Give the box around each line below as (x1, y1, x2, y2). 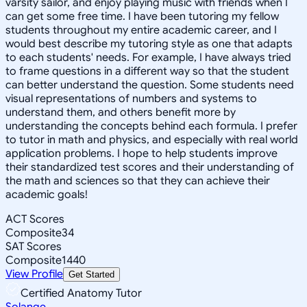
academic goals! (5, 187, 88, 201)
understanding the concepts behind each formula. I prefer (5, 119, 297, 133)
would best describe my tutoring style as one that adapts (5, 36, 293, 51)
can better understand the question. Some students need (5, 77, 294, 92)
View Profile (5, 267, 63, 281)
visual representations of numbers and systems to (5, 91, 257, 106)
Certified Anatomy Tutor (21, 286, 142, 300)
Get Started (69, 269, 114, 280)
